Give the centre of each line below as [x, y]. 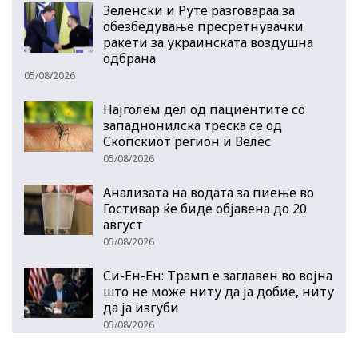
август [123, 224]
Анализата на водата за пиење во [209, 192]
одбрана [129, 58]
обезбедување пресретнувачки [203, 26]
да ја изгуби [141, 307]
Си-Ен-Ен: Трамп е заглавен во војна [218, 275]
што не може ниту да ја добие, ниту [219, 291]
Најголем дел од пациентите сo [204, 109]
